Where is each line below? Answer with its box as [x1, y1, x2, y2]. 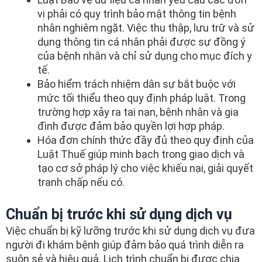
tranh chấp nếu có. [37, 175, 125, 188]
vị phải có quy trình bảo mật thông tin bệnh [37, 7, 236, 20]
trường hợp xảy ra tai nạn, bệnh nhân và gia [37, 105, 239, 118]
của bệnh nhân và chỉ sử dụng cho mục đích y [37, 49, 252, 62]
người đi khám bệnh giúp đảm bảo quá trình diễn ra [6, 238, 244, 251]
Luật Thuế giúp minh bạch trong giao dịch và [37, 147, 244, 160]
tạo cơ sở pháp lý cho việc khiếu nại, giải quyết [37, 161, 253, 174]
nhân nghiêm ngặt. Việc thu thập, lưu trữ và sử [37, 21, 254, 34]
